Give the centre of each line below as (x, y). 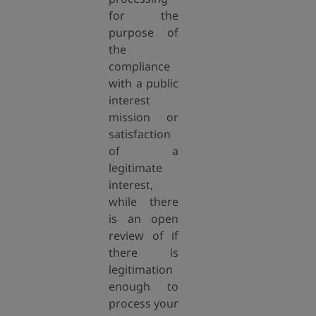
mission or (144, 117)
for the (144, 16)
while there (144, 202)
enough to (144, 286)
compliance (139, 66)
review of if (144, 236)
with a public (144, 83)
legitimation (141, 269)
